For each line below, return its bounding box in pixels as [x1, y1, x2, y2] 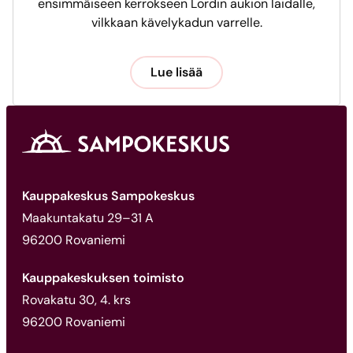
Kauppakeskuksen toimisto [22, 269, 184, 287]
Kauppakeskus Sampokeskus [22, 188, 195, 205]
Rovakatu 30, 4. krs [22, 292, 131, 309]
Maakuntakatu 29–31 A [22, 210, 154, 227]
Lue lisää [150, 64, 203, 81]
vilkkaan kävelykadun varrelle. [91, 14, 262, 32]
